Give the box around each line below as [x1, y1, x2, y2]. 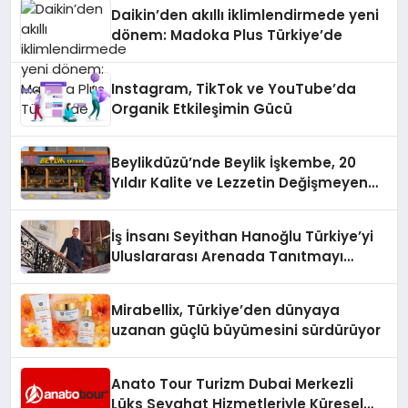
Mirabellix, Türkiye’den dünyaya [111, 301, 341, 321]
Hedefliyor [111, 267, 186, 287]
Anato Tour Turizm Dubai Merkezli [111, 374, 354, 394]
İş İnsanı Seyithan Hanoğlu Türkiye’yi [111, 227, 374, 247]
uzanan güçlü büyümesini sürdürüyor [111, 321, 382, 341]
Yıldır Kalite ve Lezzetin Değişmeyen [111, 173, 369, 193]
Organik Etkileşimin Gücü [111, 99, 293, 119]
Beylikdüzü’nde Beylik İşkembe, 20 [111, 153, 357, 173]
